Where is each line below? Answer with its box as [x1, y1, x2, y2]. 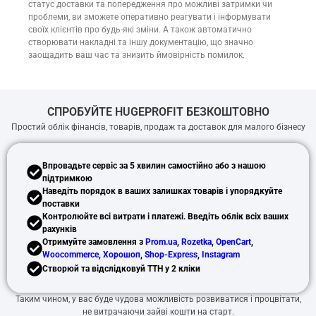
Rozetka [181, 237, 212, 248]
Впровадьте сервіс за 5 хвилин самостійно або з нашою [42, 161, 266, 171]
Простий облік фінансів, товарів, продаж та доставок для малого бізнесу [11, 121, 305, 132]
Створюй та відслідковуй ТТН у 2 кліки [42, 264, 200, 274]
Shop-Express [145, 250, 197, 260]
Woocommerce [42, 250, 99, 260]
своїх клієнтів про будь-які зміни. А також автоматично [28, 24, 252, 35]
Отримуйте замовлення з [42, 237, 145, 248]
